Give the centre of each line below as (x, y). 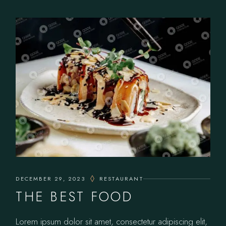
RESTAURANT (121, 179)
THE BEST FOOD (74, 197)
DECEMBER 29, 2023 (50, 179)
